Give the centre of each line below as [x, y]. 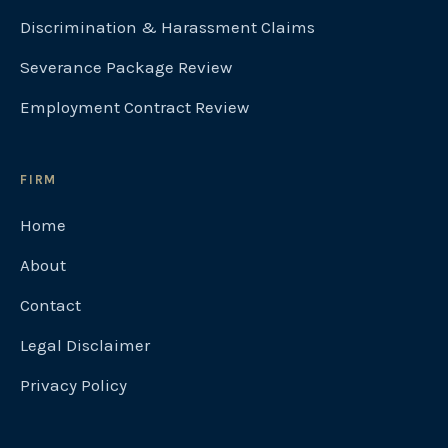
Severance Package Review [126, 67]
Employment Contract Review [134, 107]
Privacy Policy [73, 385]
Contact [50, 305]
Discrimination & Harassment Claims [167, 27]
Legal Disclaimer [85, 345]
